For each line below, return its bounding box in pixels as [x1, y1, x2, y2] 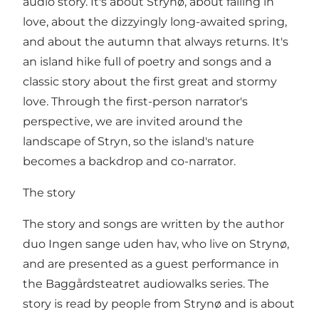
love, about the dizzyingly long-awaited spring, [23, 14, 287, 28]
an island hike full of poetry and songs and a [23, 54, 271, 68]
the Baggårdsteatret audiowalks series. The [23, 276, 269, 291]
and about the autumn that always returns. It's [23, 34, 288, 48]
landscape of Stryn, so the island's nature [23, 134, 254, 148]
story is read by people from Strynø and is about [23, 296, 295, 310]
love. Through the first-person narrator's [23, 94, 248, 108]
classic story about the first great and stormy [23, 74, 277, 88]
